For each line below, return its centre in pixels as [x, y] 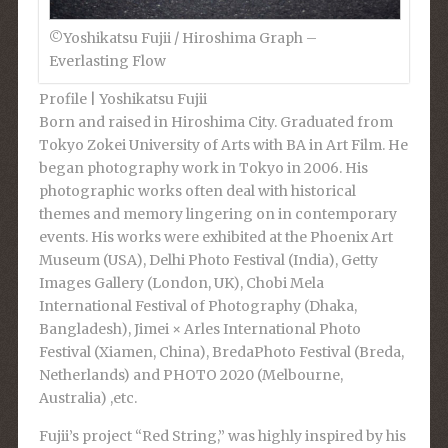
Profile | [68, 99]
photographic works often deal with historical [197, 191]
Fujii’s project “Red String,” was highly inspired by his [222, 436]
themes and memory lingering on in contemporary [217, 214]
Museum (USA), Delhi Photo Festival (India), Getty [208, 260]
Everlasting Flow [107, 61]
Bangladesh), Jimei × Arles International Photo [199, 329]
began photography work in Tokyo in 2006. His [203, 168]
